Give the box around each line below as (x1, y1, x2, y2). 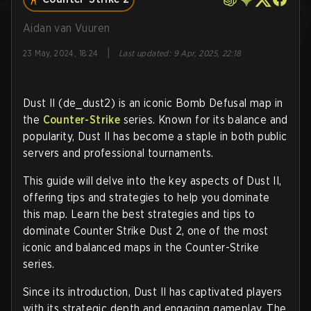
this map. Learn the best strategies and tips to (23, 208, 255, 221)
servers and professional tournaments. (23, 146, 214, 160)
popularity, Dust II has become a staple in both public (23, 130, 287, 143)
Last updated (119, 48, 169, 58)
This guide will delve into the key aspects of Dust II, (23, 174, 282, 187)
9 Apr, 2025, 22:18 (173, 48, 242, 58)
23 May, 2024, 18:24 (23, 48, 99, 58)
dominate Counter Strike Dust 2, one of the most (23, 224, 269, 237)
